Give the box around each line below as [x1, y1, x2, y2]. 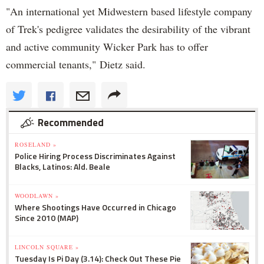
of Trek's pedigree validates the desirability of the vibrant [6, 21, 250, 36]
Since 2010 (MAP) [15, 211, 78, 224]
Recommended [38, 114, 104, 130]
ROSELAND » [15, 140, 57, 148]
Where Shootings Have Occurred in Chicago [15, 200, 176, 213]
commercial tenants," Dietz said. [6, 57, 146, 71]
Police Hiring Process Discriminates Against [15, 149, 176, 162]
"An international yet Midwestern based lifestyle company [6, 4, 252, 18]
